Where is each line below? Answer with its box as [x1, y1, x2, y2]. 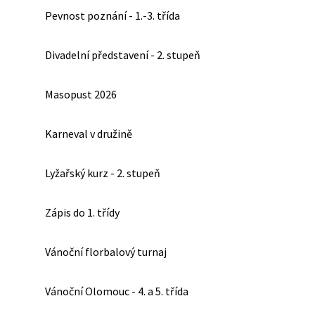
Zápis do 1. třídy [45, 205, 120, 219]
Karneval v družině [45, 127, 132, 141]
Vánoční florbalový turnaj [45, 245, 167, 259]
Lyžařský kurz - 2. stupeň [45, 166, 160, 180]
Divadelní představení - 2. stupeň [45, 48, 200, 62]
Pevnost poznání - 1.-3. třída [45, 8, 180, 22]
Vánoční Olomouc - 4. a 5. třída [45, 284, 188, 298]
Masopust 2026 [45, 87, 117, 101]
